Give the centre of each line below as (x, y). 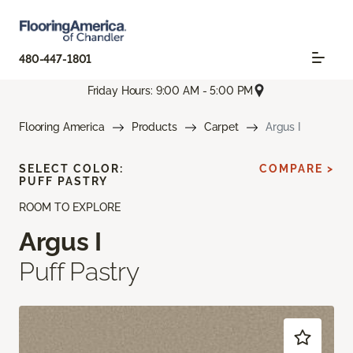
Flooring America (62, 127)
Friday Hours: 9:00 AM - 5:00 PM (170, 90)
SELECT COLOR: (71, 169)
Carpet (221, 127)
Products (154, 127)
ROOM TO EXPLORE (70, 208)
